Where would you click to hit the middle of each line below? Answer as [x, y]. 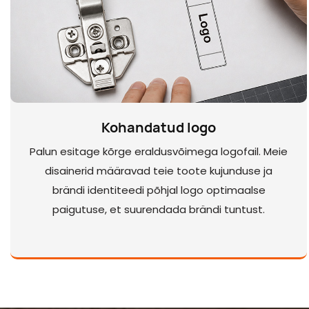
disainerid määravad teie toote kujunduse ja [159, 171]
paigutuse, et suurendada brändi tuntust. [159, 210]
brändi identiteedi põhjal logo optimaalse [159, 190]
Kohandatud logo [159, 127]
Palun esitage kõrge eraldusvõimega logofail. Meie [159, 152]
